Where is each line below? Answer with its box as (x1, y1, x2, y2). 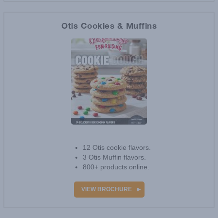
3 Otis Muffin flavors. (83, 199, 146, 207)
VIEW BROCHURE (81, 14, 132, 21)
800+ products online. (83, 208, 149, 217)
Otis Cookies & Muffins (61, 57, 157, 66)
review (120, 170, 145, 179)
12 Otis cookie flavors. (83, 189, 151, 197)
